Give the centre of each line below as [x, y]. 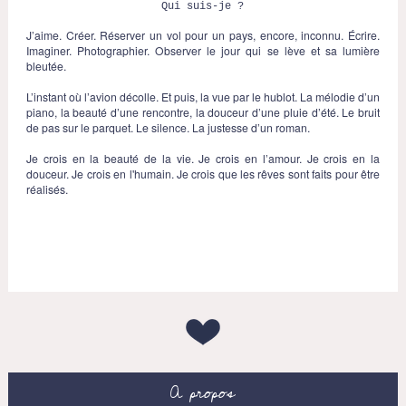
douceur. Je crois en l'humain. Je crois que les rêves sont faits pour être [203, 174]
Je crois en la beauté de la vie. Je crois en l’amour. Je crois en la [203, 159]
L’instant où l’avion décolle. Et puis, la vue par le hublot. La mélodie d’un [203, 97]
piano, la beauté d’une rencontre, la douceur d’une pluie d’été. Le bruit [203, 112]
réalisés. [47, 189]
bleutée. [46, 66]
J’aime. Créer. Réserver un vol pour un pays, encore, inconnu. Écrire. [203, 35]
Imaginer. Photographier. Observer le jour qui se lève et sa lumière [203, 51]
